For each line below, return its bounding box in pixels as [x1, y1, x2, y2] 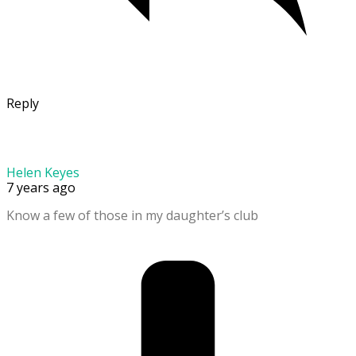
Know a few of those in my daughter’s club [6, 206, 258, 224]
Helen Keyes [6, 163, 79, 181]
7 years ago [6, 178, 75, 196]
